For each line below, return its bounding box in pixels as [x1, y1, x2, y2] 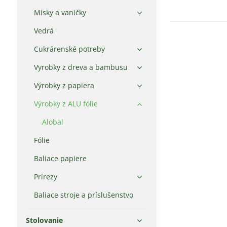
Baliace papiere [33, 154, 87, 163]
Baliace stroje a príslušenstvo [33, 190, 133, 200]
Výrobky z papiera [33, 81, 94, 90]
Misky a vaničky [33, 8, 86, 17]
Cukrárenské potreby [33, 44, 105, 54]
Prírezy [33, 172, 57, 181]
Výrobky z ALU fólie [33, 99, 98, 108]
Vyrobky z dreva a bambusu [33, 62, 128, 72]
